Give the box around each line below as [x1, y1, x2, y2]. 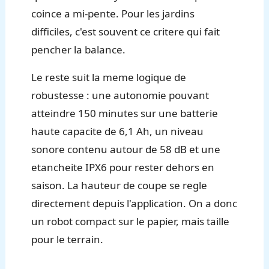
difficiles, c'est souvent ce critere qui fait [31, 25, 220, 39]
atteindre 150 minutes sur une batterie [31, 106, 219, 121]
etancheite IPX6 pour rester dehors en [31, 160, 215, 175]
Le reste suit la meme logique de [31, 70, 187, 85]
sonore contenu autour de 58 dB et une [31, 142, 221, 157]
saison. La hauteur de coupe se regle [31, 178, 208, 193]
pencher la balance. [31, 43, 126, 57]
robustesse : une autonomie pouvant [31, 88, 210, 103]
